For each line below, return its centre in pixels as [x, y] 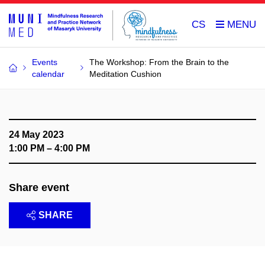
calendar [48, 74]
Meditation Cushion [126, 74]
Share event [39, 187]
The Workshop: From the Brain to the [159, 62]
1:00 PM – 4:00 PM [49, 148]
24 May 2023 [36, 134]
